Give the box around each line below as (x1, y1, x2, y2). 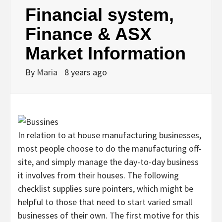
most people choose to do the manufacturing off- (18, 142, 202, 154)
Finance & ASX (25, 23, 152, 44)
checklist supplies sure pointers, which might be (18, 182, 193, 194)
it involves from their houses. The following (18, 169, 179, 181)
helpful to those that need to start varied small (18, 196, 192, 208)
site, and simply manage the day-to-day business (18, 156, 199, 167)
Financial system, (25, 4, 174, 25)
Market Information (25, 43, 186, 63)
